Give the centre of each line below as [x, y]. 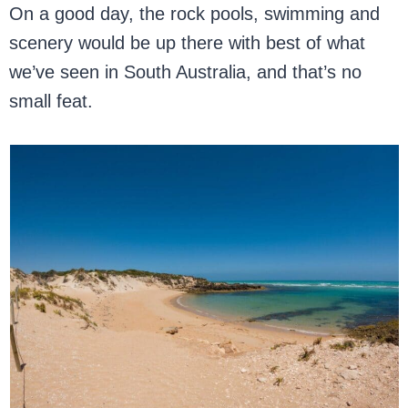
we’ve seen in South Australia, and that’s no [186, 72]
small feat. [51, 101]
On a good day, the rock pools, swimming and [195, 14]
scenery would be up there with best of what [188, 43]
